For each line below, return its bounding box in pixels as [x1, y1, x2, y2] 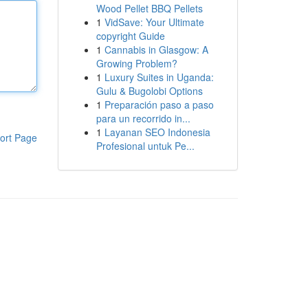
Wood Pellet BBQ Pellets [96, 1, 203, 15]
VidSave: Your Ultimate [104, 15, 204, 29]
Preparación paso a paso [104, 98, 214, 111]
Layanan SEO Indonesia [104, 125, 210, 139]
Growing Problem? [96, 56, 177, 70]
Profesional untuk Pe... [96, 139, 195, 153]
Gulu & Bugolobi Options [96, 84, 203, 98]
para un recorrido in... [96, 111, 190, 125]
